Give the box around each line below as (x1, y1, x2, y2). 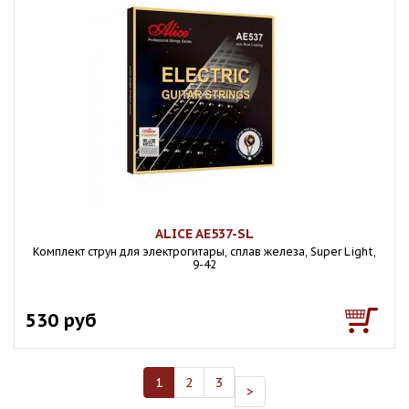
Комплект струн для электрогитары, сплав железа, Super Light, (33, 245, 376, 258)
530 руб (26, 308, 97, 332)
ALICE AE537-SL (155, 225, 254, 242)
